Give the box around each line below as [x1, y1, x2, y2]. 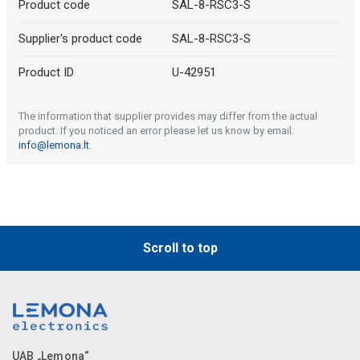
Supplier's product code [18, 31, 142, 47]
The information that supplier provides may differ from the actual [18, 110, 317, 123]
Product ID [18, 65, 74, 80]
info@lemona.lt [18, 139, 89, 152]
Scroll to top [142, 240, 218, 256]
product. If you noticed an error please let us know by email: [18, 125, 294, 137]
